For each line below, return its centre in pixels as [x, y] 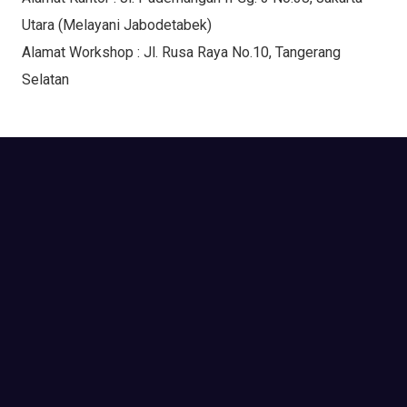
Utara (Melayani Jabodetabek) [117, 25]
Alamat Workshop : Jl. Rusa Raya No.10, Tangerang [181, 52]
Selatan [45, 79]
